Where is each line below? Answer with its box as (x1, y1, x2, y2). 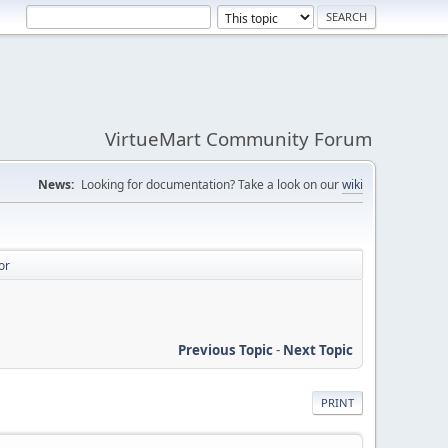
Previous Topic (178, 340, 273, 359)
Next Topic (283, 340, 353, 359)
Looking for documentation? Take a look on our (81, 176, 342, 193)
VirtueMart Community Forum (105, 126, 372, 151)
